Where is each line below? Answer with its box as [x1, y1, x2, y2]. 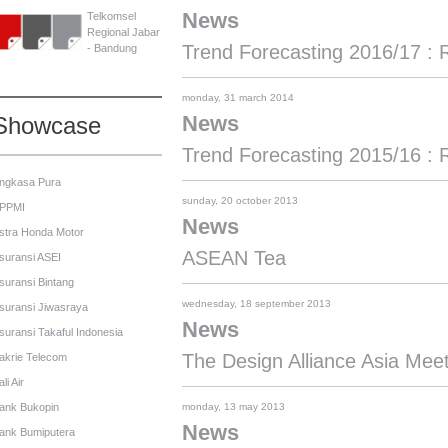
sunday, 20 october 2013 [182, 195, 298, 206]
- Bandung [87, 41, 137, 54]
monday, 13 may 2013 [182, 401, 285, 412]
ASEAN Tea [182, 247, 286, 269]
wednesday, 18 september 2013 [182, 298, 331, 309]
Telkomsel [87, 9, 136, 22]
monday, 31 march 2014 [182, 92, 294, 103]
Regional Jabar [87, 25, 160, 38]
